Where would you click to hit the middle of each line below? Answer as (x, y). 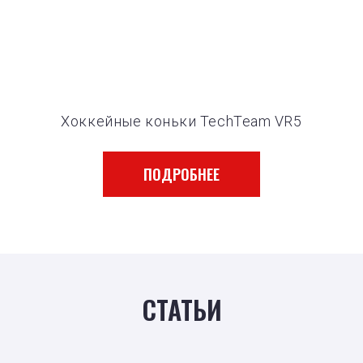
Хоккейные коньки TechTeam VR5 (181, 121)
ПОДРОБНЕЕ (181, 174)
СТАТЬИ (181, 309)
